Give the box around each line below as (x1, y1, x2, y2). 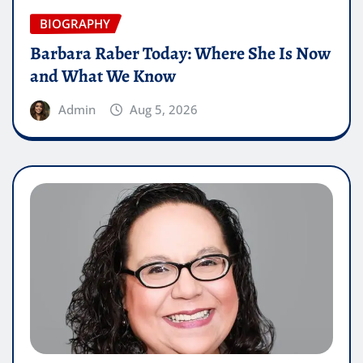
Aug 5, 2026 (130, 100, 199, 117)
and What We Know (30, 63, 176, 88)
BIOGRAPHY (40, 15, 110, 32)
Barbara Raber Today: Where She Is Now (30, 41, 331, 66)
